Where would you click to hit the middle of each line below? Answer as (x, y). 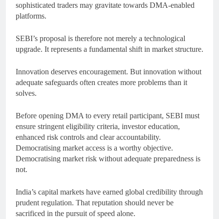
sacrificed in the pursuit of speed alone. (76, 213)
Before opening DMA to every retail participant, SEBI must (108, 115)
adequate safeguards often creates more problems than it (101, 82)
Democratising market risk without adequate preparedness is (108, 158)
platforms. (31, 16)
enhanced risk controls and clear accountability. (88, 137)
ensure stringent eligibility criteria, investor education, (98, 126)
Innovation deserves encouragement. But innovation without (109, 71)
